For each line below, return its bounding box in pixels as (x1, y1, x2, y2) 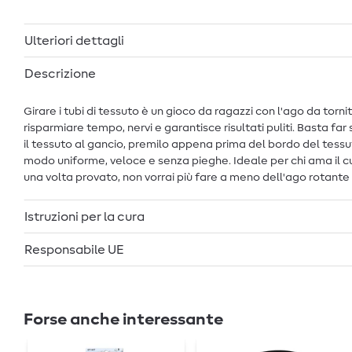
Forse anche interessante (24, 311, 223, 328)
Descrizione (24, 67, 96, 80)
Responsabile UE (24, 243, 124, 256)
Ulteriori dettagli (24, 34, 124, 47)
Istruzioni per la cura (24, 210, 145, 223)
